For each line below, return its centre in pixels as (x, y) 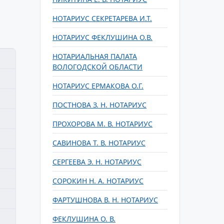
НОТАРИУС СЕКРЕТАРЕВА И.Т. (102, 18)
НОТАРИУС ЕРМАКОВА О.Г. (98, 86)
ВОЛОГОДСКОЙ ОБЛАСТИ (97, 67)
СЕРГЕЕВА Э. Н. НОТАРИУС (97, 162)
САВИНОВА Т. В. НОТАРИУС (99, 143)
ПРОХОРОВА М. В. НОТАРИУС (102, 124)
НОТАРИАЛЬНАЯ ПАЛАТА (95, 56)
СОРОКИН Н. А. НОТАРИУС (98, 181)
